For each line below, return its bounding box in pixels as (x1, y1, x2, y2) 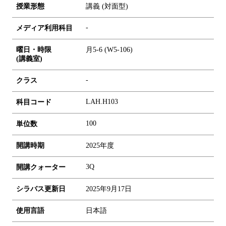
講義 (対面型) (86, 2, 128, 10)
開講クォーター (16, 163, 66, 171)
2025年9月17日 (86, 185, 132, 193)
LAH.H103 (86, 97, 118, 105)
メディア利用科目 (16, 24, 73, 32)
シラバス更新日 (16, 185, 66, 193)
